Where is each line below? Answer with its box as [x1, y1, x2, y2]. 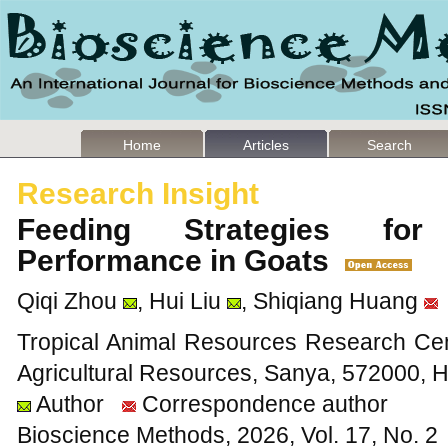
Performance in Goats [17, 244, 345, 277]
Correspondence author [136, 391, 388, 417]
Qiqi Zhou [17, 288, 117, 314]
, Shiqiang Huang [241, 288, 418, 314]
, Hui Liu [137, 288, 221, 314]
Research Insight [17, 177, 259, 210]
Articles [243, 137, 289, 153]
